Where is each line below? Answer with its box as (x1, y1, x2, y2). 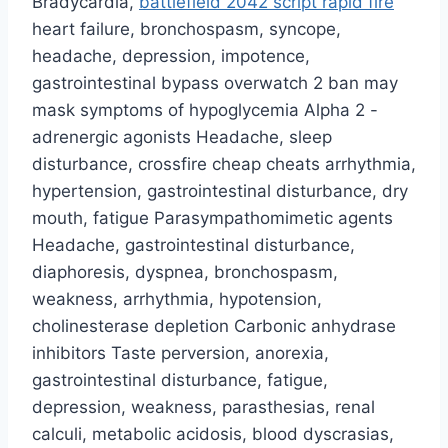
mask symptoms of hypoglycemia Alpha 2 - (32, 100, 378, 121)
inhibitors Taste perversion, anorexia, (32, 343, 329, 364)
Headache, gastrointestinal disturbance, (32, 235, 355, 256)
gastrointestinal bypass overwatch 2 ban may (32, 73, 398, 94)
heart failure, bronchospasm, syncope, (32, 19, 341, 40)
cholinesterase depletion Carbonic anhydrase (32, 316, 396, 337)
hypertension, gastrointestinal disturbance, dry (32, 181, 408, 202)
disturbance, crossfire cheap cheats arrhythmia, (32, 154, 416, 175)
